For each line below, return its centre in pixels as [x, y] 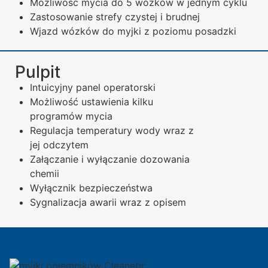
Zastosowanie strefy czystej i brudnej [115, 17]
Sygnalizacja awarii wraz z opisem [108, 202]
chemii [45, 174]
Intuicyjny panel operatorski [93, 88]
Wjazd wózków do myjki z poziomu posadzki [133, 31]
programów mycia [71, 116]
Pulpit [38, 72]
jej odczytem [59, 145]
